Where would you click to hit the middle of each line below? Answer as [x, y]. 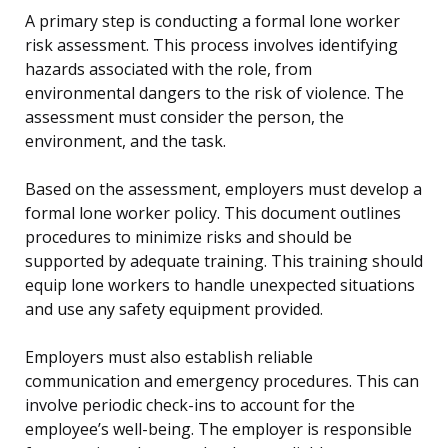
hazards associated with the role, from [168, 69]
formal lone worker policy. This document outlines [213, 213]
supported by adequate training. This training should [224, 261]
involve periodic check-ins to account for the [190, 405]
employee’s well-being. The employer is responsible [218, 429]
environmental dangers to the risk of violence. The [214, 93]
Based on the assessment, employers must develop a [223, 189]
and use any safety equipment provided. [174, 309]
